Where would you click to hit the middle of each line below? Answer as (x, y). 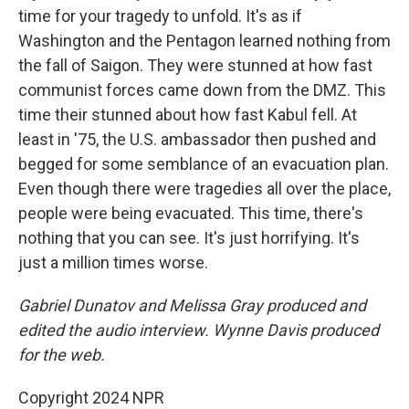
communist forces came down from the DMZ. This (202, 90)
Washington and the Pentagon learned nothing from (204, 41)
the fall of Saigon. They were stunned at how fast (195, 65)
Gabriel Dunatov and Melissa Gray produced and (192, 305)
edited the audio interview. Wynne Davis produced (199, 330)
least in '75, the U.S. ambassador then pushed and (197, 139)
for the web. (62, 355)
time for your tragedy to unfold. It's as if (160, 16)
